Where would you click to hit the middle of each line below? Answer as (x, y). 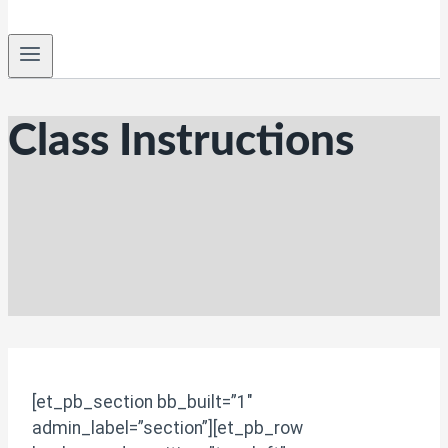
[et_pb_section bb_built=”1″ (142, 402)
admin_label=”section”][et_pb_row (167, 428)
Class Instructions (181, 141)
